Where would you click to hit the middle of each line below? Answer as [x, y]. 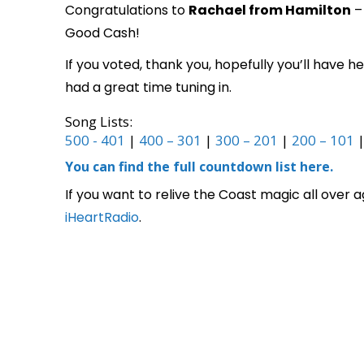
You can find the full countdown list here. [199, 167]
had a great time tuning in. [148, 87]
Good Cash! [102, 33]
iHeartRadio [102, 217]
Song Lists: [99, 121]
